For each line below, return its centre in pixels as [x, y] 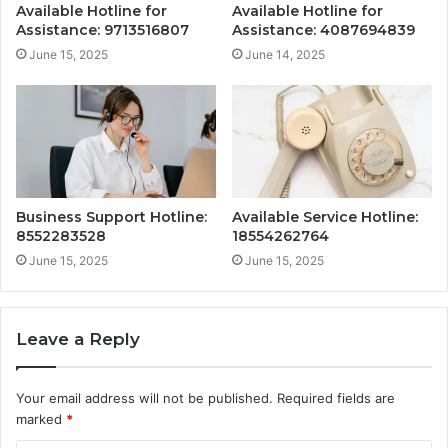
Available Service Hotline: [325, 217]
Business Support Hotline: [111, 217]
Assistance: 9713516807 [102, 30]
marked [41, 419]
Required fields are [336, 398]
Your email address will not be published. [144, 398]
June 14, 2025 [285, 55]
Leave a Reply [78, 339]
